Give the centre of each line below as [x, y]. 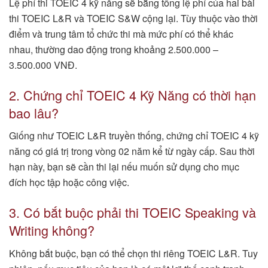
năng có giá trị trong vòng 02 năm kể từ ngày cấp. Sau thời [132, 151]
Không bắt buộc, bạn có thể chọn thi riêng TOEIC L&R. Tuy [133, 253]
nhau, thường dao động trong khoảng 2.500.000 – [114, 49]
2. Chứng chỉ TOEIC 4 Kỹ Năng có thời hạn [133, 95]
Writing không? [52, 230]
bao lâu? [34, 112]
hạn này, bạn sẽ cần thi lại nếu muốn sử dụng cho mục [124, 167]
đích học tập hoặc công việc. [69, 182]
